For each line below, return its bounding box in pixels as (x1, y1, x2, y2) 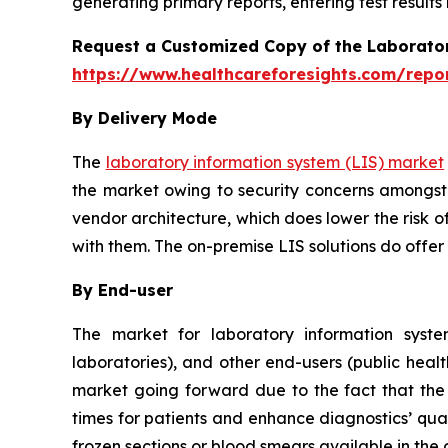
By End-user (72, 279, 173, 300)
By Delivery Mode (72, 107, 217, 128)
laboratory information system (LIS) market (105, 151, 445, 172)
